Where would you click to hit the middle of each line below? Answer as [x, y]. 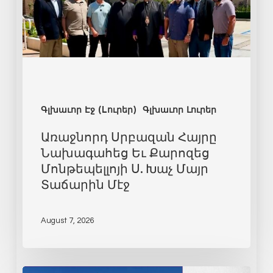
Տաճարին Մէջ [85, 184]
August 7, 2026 [67, 221]
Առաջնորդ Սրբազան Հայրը [129, 137]
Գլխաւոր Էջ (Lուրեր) [88, 111]
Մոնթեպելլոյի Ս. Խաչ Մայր [124, 168]
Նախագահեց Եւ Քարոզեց [125, 153]
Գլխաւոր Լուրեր [179, 111]
